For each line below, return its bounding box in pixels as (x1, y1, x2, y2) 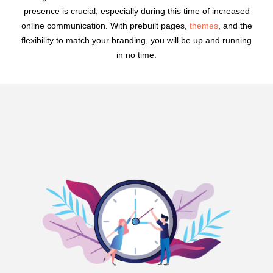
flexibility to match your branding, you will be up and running (21, 35, 252, 45)
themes (189, 20, 218, 30)
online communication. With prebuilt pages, (21, 20, 190, 30)
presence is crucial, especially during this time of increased (23, 5, 250, 16)
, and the (218, 20, 252, 30)
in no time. (116, 49, 157, 60)
